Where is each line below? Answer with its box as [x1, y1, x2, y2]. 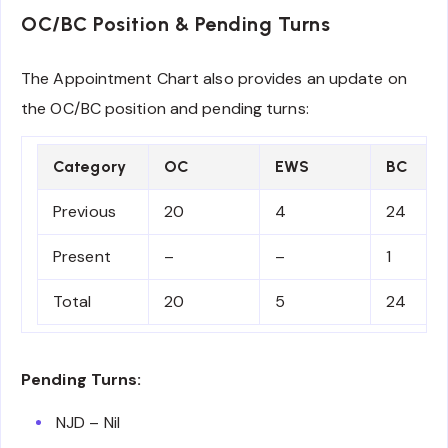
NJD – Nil [56, 412, 120, 434]
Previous [53, 201, 116, 223]
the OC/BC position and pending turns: [21, 97, 309, 119]
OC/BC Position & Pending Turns [21, 12, 330, 37]
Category [53, 157, 126, 177]
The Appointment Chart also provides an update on [21, 67, 407, 89]
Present [53, 246, 111, 268]
